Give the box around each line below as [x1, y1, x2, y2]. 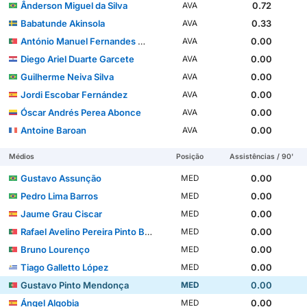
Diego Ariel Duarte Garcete [21, 53, 135, 64]
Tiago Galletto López [21, 261, 109, 273]
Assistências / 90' [230, 151, 294, 161]
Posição [175, 151, 204, 161]
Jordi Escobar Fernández [21, 88, 128, 100]
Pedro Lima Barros [21, 190, 99, 201]
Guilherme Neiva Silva [21, 71, 114, 82]
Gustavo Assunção [21, 172, 102, 184]
